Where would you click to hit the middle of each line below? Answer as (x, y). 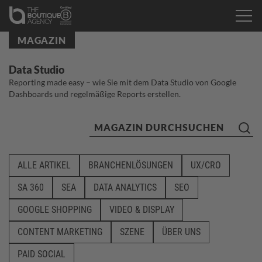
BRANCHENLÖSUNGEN (131, 165)
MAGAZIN (42, 40)
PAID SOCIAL (42, 254)
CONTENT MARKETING (60, 232)
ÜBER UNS (181, 232)
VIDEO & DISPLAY (142, 210)
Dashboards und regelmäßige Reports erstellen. (95, 94)
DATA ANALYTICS (125, 187)
